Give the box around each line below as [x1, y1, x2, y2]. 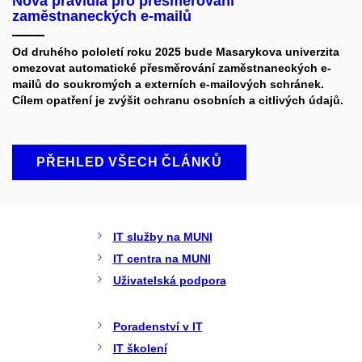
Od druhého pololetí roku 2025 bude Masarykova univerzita [12, 45, 339, 59]
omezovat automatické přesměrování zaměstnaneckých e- [12, 61, 331, 75]
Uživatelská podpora [112, 274, 226, 288]
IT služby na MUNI [112, 230, 213, 244]
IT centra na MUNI [112, 252, 211, 266]
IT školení [112, 342, 167, 356]
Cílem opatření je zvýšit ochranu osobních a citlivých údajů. [12, 94, 343, 107]
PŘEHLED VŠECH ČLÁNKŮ [36, 155, 222, 170]
